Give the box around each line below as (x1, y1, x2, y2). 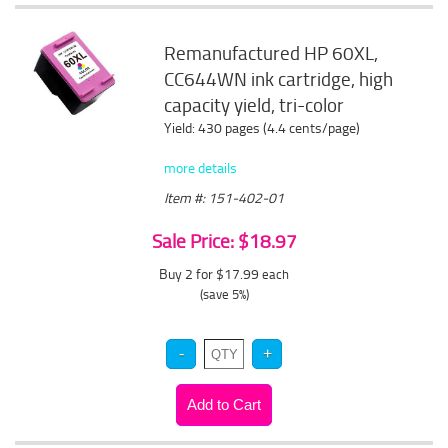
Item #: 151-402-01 (164, 188, 285, 207)
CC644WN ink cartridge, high (164, 66, 394, 92)
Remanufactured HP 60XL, (164, 40, 379, 66)
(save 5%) (199, 285, 249, 303)
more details (164, 158, 238, 177)
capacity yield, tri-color (164, 92, 345, 118)
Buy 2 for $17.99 (159, 264, 262, 283)
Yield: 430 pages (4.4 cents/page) (164, 118, 361, 137)
